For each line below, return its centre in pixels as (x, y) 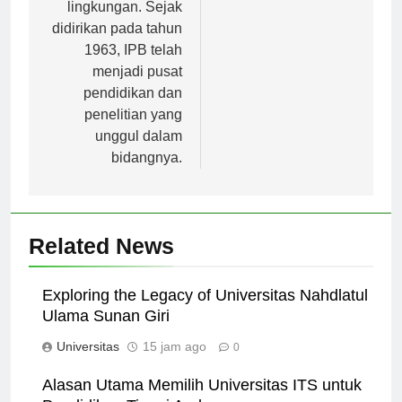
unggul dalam (139, 152)
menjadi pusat (137, 87)
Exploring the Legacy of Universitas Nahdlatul (205, 311)
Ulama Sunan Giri (106, 332)
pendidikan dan (133, 109)
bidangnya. (147, 173)
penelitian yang (133, 130)
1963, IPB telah (133, 66)
